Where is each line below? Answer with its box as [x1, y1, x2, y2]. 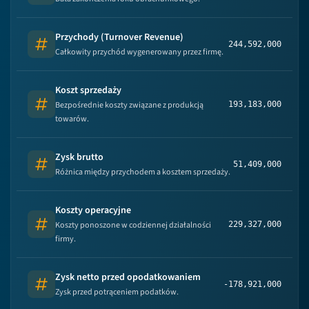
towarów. [55, 113, 89, 125]
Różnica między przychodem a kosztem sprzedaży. [55, 166, 230, 178]
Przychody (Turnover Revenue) [55, 30, 183, 44]
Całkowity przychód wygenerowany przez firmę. [55, 46, 223, 58]
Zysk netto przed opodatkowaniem [55, 270, 201, 284]
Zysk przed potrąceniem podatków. [55, 286, 179, 298]
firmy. [55, 233, 76, 245]
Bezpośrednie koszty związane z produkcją [55, 99, 203, 111]
